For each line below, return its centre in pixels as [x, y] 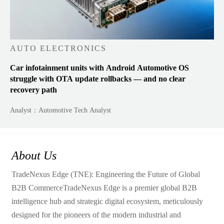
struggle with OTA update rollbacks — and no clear [98, 78]
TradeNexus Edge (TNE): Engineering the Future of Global [105, 174]
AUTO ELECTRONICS [58, 48]
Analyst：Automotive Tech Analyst [61, 110]
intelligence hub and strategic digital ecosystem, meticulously [107, 201]
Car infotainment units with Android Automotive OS [100, 67]
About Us [34, 156]
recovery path [34, 89]
